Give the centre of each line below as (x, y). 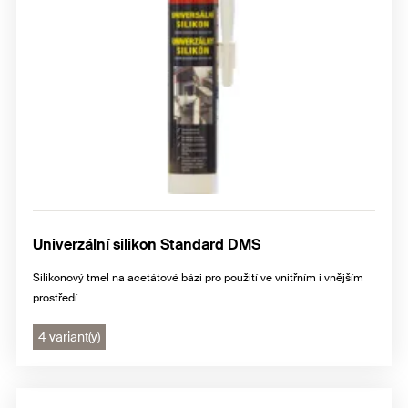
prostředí (55, 298)
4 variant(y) (69, 337)
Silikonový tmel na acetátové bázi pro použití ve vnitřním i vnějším (198, 278)
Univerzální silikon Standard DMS (147, 245)
